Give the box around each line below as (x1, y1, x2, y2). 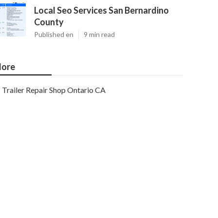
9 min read (84, 30, 115, 38)
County (34, 17, 64, 27)
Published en (34, 30, 73, 38)
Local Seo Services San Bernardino (34, 5, 169, 16)
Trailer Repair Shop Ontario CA (2, 85, 106, 94)
